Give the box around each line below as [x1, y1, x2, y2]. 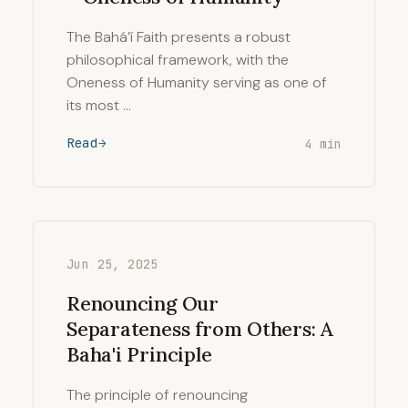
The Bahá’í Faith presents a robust [66, 27, 291, 46]
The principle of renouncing [66, 385, 248, 404]
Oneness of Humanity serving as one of [66, 73, 327, 92]
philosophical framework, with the [66, 50, 289, 69]
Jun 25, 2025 [66, 256, 158, 272]
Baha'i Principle [66, 342, 212, 367]
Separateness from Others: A [66, 316, 334, 342]
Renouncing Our [66, 291, 219, 316]
